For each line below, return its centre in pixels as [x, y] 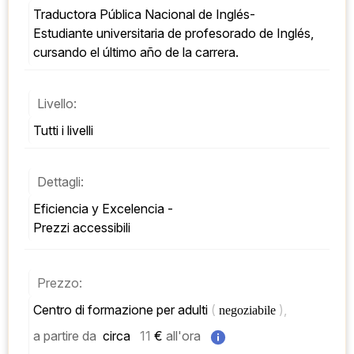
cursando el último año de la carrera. [136, 53]
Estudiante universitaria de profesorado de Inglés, [173, 34]
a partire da [65, 336]
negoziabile [249, 311]
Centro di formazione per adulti [122, 310]
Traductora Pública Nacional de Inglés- [146, 15]
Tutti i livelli [63, 131]
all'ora [183, 336]
